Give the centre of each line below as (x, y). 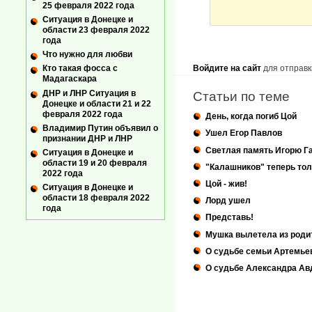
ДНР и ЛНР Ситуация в (89, 93)
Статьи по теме (241, 97)
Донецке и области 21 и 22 (97, 103)
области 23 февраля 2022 (96, 30)
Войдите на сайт (227, 69)
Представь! (229, 218)
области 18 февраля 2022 (96, 197)
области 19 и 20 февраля (95, 163)
